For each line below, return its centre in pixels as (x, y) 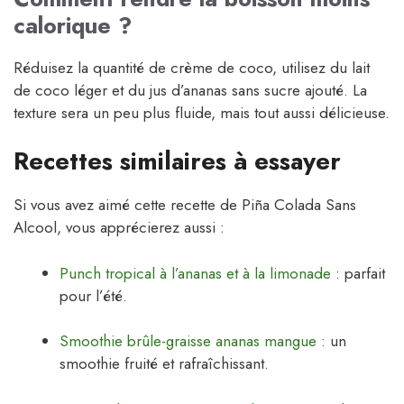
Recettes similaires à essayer (177, 161)
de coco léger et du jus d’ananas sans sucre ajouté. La (190, 90)
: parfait (358, 273)
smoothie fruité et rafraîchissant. (164, 364)
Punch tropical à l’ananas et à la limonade (195, 273)
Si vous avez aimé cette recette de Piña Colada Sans (185, 205)
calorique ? (73, 25)
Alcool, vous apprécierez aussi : (119, 228)
